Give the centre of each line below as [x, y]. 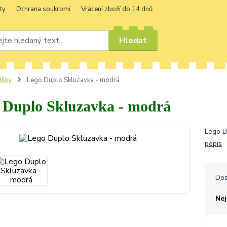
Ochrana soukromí [43, 9]
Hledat [133, 40]
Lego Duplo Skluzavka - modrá [72, 80]
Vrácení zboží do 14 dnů [117, 9]
